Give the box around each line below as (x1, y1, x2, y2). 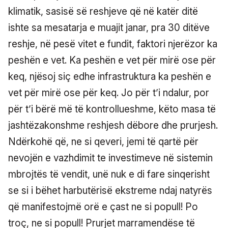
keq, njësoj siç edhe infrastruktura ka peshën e (8, 70, 211, 82)
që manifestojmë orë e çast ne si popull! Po (8, 201, 198, 213)
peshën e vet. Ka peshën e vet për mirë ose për (8, 54, 216, 66)
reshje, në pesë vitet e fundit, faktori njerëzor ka (8, 38, 217, 50)
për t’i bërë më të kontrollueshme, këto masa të (8, 103, 216, 115)
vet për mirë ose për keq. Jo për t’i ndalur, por (8, 87, 209, 99)
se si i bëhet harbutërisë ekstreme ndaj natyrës (8, 184, 212, 196)
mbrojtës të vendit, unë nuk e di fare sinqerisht (8, 168, 210, 180)
